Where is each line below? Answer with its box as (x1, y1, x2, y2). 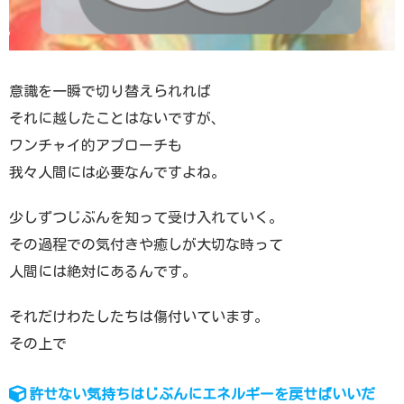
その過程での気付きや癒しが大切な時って (9, 236, 283, 252)
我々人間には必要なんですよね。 (9, 164, 225, 179)
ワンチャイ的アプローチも (9, 137, 182, 152)
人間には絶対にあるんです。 (9, 263, 197, 279)
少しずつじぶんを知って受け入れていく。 (9, 209, 283, 225)
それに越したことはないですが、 (9, 110, 225, 125)
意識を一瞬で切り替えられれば (9, 83, 211, 98)
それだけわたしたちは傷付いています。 (9, 308, 269, 324)
